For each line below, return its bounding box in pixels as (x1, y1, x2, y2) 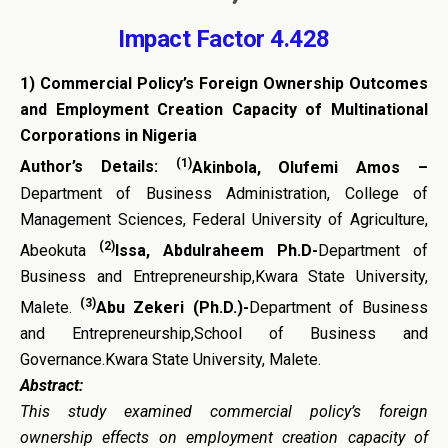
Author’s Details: (20, 157, 158, 177)
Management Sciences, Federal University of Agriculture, (20, 209, 428, 229)
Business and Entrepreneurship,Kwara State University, (20, 267, 428, 287)
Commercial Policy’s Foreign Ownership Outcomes (40, 74, 428, 94)
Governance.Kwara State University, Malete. (20, 350, 321, 370)
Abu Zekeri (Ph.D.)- (96, 298, 249, 318)
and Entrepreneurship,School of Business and (20, 324, 428, 344)
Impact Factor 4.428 (118, 25, 330, 54)
